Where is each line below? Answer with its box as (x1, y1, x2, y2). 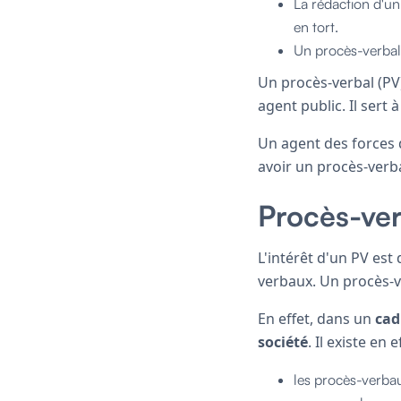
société (258, 331, 308, 352)
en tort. (294, 17, 338, 36)
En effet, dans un (258, 308, 375, 328)
